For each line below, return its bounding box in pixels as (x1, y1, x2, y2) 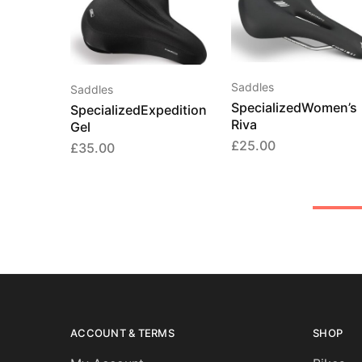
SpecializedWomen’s (231, 99, 357, 116)
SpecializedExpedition (70, 101, 207, 118)
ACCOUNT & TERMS (70, 326, 175, 339)
